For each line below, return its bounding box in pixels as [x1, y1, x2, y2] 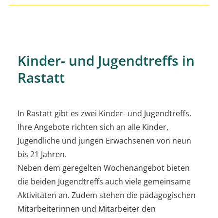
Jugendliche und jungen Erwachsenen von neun [18, 135, 191, 146]
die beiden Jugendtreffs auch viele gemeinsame [18, 176, 191, 187]
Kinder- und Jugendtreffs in [18, 51, 195, 70]
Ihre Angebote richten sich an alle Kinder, [18, 121, 168, 132]
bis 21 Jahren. [18, 148, 67, 160]
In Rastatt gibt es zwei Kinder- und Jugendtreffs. [18, 108, 191, 119]
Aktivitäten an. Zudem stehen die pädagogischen [18, 189, 196, 200]
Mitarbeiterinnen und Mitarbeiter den [18, 203, 156, 214]
